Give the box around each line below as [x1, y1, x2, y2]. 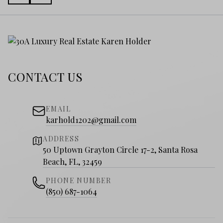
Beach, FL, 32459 [43, 156, 103, 167]
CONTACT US [8, 69, 83, 85]
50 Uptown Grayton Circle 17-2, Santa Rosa [43, 144, 198, 155]
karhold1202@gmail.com [46, 114, 136, 125]
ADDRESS [43, 134, 80, 144]
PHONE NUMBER [46, 176, 111, 186]
